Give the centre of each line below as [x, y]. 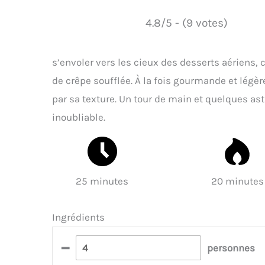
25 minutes [102, 181]
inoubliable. [79, 117]
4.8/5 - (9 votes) [186, 22]
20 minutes [237, 181]
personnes [231, 248]
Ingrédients [78, 217]
